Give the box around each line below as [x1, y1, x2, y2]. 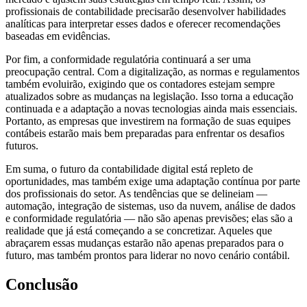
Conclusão [5, 275, 78, 293]
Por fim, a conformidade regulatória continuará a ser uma [5, 53, 251, 65]
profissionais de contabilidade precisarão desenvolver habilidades [5, 5, 286, 17]
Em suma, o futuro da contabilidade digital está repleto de [5, 162, 253, 175]
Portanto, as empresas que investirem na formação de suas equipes [5, 114, 291, 127]
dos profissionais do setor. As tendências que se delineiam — [5, 187, 267, 199]
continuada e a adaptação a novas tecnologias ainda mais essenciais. [5, 102, 297, 114]
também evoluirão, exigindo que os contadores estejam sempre [5, 77, 275, 90]
